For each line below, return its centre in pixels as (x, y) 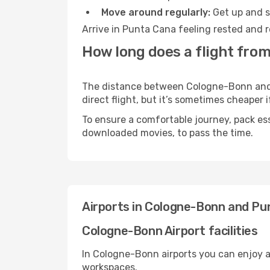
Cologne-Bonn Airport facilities (170, 231)
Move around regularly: (156, 12)
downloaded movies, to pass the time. (168, 133)
